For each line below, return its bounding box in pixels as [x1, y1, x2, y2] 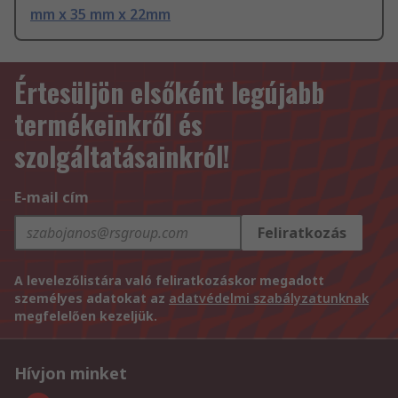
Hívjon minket [14, 362, 127, 385]
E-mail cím [14, 187, 89, 208]
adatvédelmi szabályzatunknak [169, 290, 369, 307]
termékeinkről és [14, 104, 203, 145]
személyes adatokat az [14, 290, 169, 307]
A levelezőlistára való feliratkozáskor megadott [14, 272, 324, 290]
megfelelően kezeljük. [14, 307, 157, 325]
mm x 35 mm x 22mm [30, 4, 171, 25]
